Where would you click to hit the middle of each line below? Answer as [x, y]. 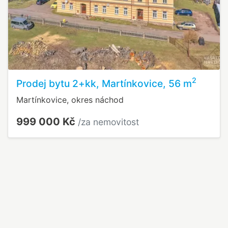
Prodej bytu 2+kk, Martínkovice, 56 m [104, 83]
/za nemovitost [108, 122]
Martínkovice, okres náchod [70, 99]
